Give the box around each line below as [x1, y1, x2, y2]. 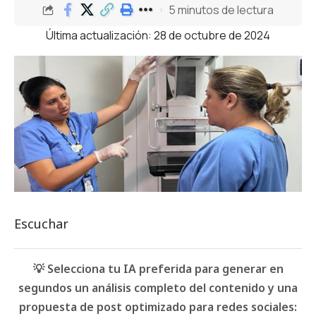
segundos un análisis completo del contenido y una [18, 280, 298, 296]
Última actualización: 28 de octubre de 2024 [46, 28, 270, 44]
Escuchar [14, 215, 68, 233]
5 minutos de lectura [168, 1, 274, 18]
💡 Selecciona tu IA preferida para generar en [32, 261, 284, 277]
